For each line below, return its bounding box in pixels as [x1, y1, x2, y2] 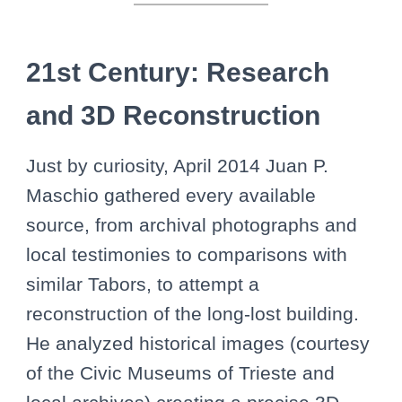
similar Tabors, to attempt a [26, 273, 259, 294]
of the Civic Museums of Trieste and [26, 362, 335, 383]
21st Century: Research [26, 57, 329, 87]
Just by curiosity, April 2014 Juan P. [26, 154, 328, 176]
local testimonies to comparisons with [26, 243, 347, 265]
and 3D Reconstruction [26, 100, 320, 130]
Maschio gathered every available [26, 184, 316, 205]
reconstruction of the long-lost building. [26, 302, 359, 324]
